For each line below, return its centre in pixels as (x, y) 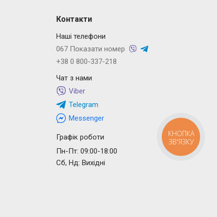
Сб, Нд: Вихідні (80, 163)
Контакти (74, 19)
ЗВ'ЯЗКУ (181, 142)
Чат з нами (74, 78)
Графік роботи (80, 137)
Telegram (83, 104)
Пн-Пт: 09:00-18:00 (86, 151)
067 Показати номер (90, 49)
